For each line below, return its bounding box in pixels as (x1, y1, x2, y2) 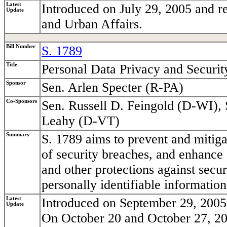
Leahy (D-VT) (42, 113, 120, 129)
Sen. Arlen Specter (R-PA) (42, 80, 183, 95)
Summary (6, 132, 30, 138)
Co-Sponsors (6, 98, 37, 104)
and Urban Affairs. (42, 17, 142, 32)
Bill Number (6, 44, 35, 50)
